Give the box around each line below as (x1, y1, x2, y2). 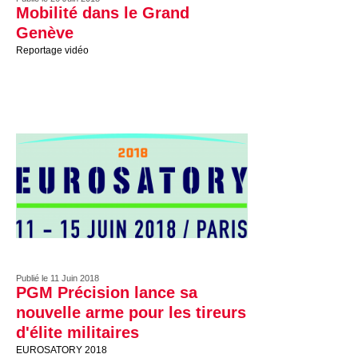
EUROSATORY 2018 (16, 344, 107, 356)
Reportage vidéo (16, 45, 89, 56)
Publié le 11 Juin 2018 (16, 273, 99, 283)
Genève (16, 24, 74, 42)
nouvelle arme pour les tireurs (16, 304, 246, 321)
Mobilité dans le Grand (16, 4, 189, 22)
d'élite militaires (16, 324, 139, 341)
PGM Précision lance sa (16, 284, 197, 301)
